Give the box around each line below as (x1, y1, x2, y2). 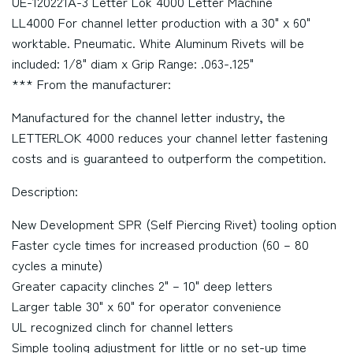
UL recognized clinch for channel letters (12, 317, 233, 336)
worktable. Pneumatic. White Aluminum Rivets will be (12, 33, 304, 52)
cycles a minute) (12, 255, 102, 274)
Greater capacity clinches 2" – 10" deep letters (12, 276, 273, 295)
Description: (12, 181, 78, 200)
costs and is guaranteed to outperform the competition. (12, 148, 326, 167)
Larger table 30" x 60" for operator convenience (12, 296, 281, 315)
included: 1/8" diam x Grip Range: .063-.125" (12, 54, 254, 72)
